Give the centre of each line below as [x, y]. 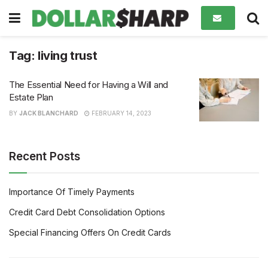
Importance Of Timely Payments [72, 191]
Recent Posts [45, 156]
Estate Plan [31, 97]
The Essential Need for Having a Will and [89, 85]
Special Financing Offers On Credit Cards [90, 232]
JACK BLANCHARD [49, 113]
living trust [68, 56]
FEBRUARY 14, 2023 [121, 113]
